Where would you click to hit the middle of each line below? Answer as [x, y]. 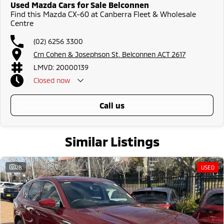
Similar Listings [112, 141]
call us [114, 105]
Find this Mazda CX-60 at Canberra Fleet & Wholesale [103, 14]
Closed [44, 80]
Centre [22, 23]
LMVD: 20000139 [61, 67]
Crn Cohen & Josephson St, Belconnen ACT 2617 [109, 54]
